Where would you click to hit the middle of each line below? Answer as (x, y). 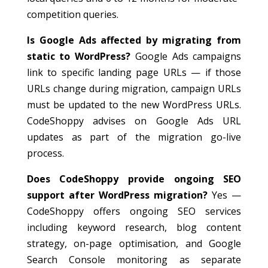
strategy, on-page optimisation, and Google (134, 243)
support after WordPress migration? (117, 195)
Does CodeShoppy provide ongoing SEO (134, 179)
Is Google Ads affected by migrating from (134, 40)
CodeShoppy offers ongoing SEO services (134, 211)
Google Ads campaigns (186, 56)
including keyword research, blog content (134, 227)
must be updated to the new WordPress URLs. (134, 105)
